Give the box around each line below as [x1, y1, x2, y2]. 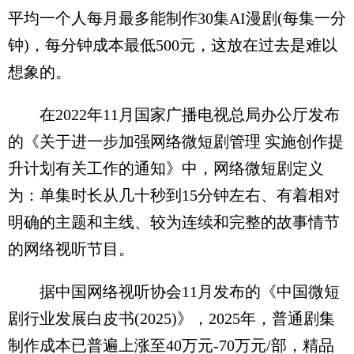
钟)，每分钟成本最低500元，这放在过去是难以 [8, 36, 337, 54]
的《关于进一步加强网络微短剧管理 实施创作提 [8, 132, 344, 150]
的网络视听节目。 [8, 239, 134, 258]
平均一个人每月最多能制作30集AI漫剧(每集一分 [8, 9, 346, 27]
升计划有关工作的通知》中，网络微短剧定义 [8, 159, 324, 177]
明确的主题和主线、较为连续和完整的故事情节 [8, 213, 340, 231]
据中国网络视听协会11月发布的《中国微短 [8, 282, 340, 300]
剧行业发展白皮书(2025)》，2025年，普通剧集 [8, 309, 335, 327]
